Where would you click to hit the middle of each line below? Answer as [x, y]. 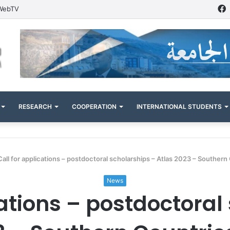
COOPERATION [94, 106]
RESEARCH [35, 106]
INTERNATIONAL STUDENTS [179, 106]
